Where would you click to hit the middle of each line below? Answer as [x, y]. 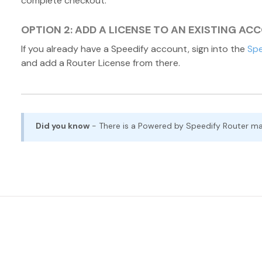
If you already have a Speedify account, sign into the [134, 49]
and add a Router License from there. [100, 63]
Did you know [62, 126]
